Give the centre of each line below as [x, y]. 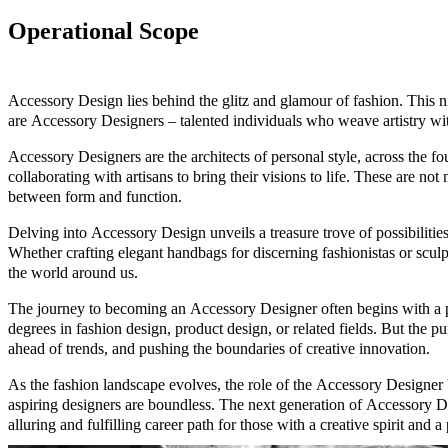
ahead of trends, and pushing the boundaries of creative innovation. [219, 348]
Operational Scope [103, 30]
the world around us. [73, 272]
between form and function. [95, 196]
